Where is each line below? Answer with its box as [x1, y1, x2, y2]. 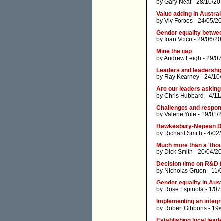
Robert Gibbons [164, 205, 207, 212]
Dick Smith [164, 148, 193, 156]
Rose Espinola [164, 186, 204, 193]
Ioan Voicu [164, 36, 192, 43]
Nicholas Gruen [164, 167, 206, 175]
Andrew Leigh [164, 55, 201, 62]
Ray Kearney [164, 74, 199, 81]
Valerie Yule [164, 111, 196, 118]
